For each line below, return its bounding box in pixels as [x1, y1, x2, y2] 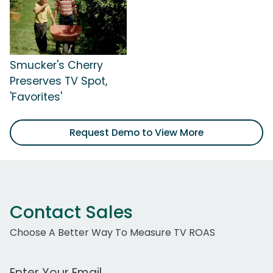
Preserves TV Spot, [10, 74, 107, 89]
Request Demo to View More [69, 126, 204, 140]
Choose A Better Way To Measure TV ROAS [10, 225, 215, 240]
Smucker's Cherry [10, 58, 103, 73]
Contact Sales [10, 200, 133, 225]
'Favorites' [10, 90, 62, 105]
